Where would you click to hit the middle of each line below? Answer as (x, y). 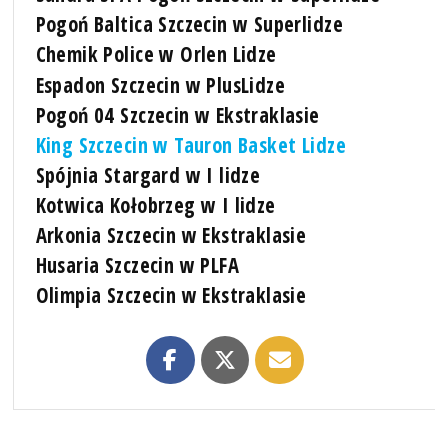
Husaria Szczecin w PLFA (137, 265)
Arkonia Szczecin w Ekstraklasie (171, 235)
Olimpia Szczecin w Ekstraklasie (171, 295)
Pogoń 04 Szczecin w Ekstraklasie (177, 114)
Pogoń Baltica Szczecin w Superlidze (189, 24)
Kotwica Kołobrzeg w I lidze (155, 205)
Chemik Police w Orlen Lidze (156, 54)
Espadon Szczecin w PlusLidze (160, 84)
